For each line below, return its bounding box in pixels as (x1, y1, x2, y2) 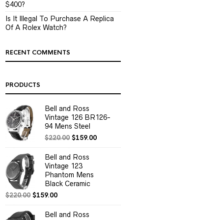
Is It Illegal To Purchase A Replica (5, 15, 114, 23)
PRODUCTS (5, 81, 40, 89)
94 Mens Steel (45, 122, 90, 130)
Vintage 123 (45, 162, 82, 170)
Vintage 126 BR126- (45, 113, 110, 121)
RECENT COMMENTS (5, 49, 70, 56)
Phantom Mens (45, 171, 94, 179)
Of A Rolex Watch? (5, 24, 67, 31)
